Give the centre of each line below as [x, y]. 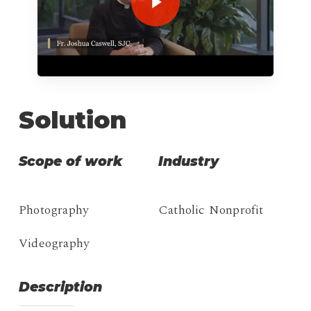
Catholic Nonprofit [211, 210]
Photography [54, 210]
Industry [188, 162]
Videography [54, 244]
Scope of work [71, 162]
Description [61, 287]
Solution [72, 120]
